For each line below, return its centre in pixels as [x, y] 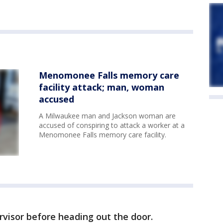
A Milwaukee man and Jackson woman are [107, 116]
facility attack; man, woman [102, 87]
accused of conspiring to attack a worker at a [112, 125]
